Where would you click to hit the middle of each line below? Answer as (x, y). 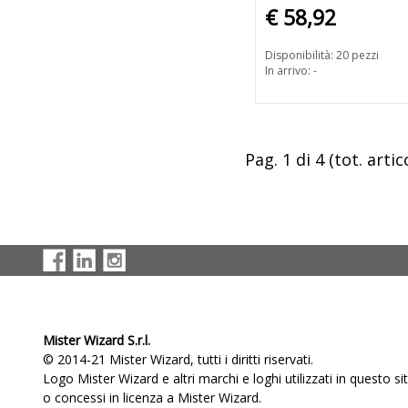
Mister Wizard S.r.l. (97, 340)
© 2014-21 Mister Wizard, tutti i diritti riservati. (178, 359)
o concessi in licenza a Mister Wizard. (152, 398)
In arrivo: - (291, 71)
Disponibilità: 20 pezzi (322, 56)
